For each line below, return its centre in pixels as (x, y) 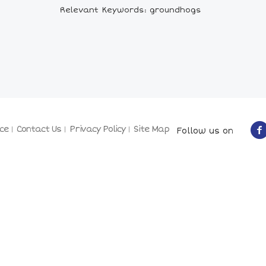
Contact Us (39, 129)
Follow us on (201, 131)
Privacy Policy (97, 129)
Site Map (151, 129)
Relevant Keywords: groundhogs (131, 10)
